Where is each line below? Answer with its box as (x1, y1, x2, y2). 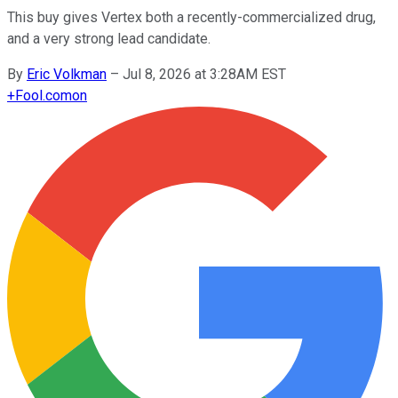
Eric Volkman (27, 65, 107, 83)
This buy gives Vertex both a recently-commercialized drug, (7, 8, 376, 26)
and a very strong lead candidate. (7, 29, 211, 47)
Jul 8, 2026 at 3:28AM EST (123, 65, 286, 83)
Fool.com (15, 86, 72, 104)
